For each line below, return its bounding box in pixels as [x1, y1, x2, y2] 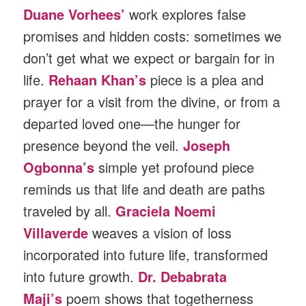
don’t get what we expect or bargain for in [23, 48, 275, 68]
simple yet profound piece [98, 157, 255, 178]
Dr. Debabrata [138, 266, 227, 287]
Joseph [183, 135, 231, 156]
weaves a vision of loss [92, 223, 232, 243]
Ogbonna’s [23, 157, 95, 178]
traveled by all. [23, 201, 116, 221]
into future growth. [23, 266, 139, 287]
